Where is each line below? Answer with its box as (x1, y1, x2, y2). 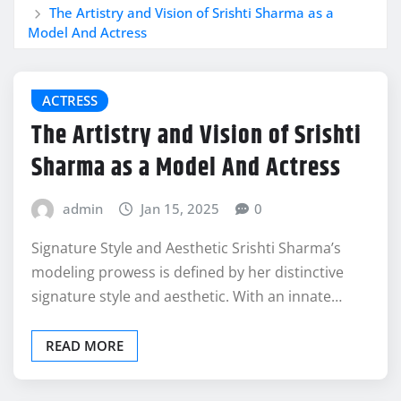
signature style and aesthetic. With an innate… (31, 286, 342, 306)
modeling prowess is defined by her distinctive (31, 261, 344, 282)
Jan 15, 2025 (141, 200, 220, 218)
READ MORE (46, 336, 124, 354)
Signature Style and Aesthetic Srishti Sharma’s (31, 237, 341, 258)
